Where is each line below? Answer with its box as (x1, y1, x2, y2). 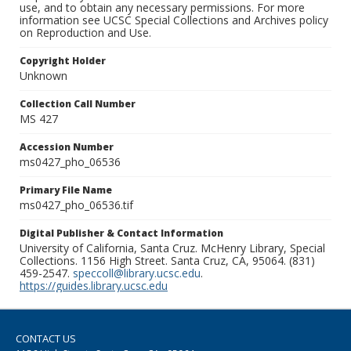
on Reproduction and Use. (20, 25, 151, 41)
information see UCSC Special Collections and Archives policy (20, 13, 328, 28)
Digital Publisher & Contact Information (20, 226, 223, 241)
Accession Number (20, 140, 114, 154)
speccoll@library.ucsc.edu (73, 266, 201, 281)
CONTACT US (16, 331, 76, 346)
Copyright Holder (20, 54, 106, 68)
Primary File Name (20, 183, 112, 197)
